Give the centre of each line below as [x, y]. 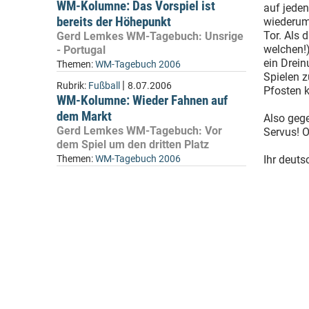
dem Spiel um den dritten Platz [133, 144]
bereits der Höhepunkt [114, 22]
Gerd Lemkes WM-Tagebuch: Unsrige [150, 36]
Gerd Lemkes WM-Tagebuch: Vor [139, 131]
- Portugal [81, 50]
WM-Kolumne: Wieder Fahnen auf [142, 100]
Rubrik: [72, 86]
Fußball [104, 86]
